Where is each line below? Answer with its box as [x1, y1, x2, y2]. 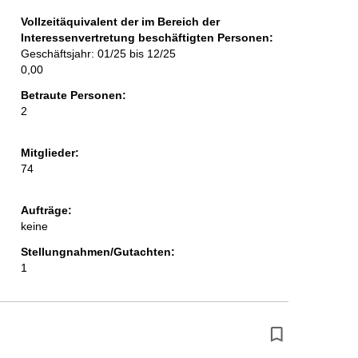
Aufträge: [20, 204, 72, 217]
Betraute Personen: [20, 89, 126, 102]
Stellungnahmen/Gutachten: [20, 245, 175, 259]
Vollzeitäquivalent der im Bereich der [20, 15, 220, 29]
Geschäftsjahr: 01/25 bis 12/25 [20, 47, 176, 61]
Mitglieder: [20, 146, 79, 160]
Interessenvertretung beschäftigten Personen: [20, 31, 273, 45]
